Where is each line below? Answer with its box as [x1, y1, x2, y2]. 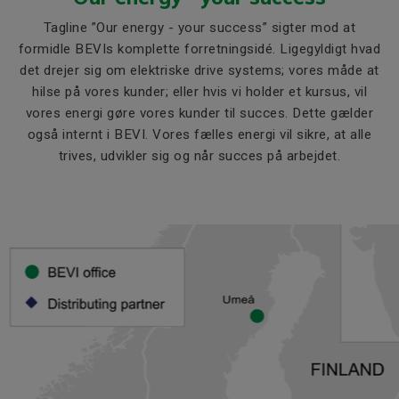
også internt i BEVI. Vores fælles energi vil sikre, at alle [27, 126, 372, 143]
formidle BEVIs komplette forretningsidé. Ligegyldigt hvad [18, 41, 381, 58]
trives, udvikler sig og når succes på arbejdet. [58, 148, 341, 165]
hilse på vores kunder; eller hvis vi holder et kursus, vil [32, 84, 367, 101]
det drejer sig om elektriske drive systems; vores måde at [20, 62, 379, 79]
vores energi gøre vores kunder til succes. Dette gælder [25, 105, 374, 122]
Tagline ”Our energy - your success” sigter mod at [43, 20, 356, 37]
